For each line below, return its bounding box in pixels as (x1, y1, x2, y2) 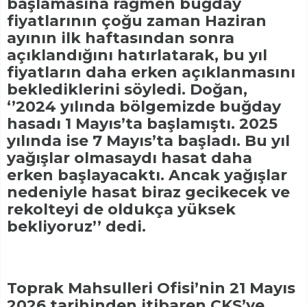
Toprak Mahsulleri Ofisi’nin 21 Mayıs (7, 278, 295, 297)
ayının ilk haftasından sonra (7, 28, 234, 47)
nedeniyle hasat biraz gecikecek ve (7, 182, 290, 201)
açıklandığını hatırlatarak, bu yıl (7, 45, 267, 64)
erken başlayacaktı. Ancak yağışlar (7, 165, 287, 184)
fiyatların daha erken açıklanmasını (7, 62, 295, 82)
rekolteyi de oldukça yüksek (7, 199, 236, 219)
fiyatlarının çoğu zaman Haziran (7, 11, 267, 30)
